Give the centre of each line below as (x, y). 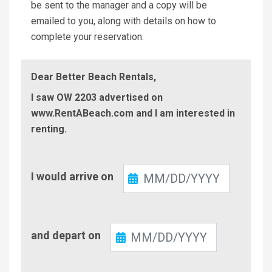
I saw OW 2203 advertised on (97, 97)
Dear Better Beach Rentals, (93, 76)
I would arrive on (72, 176)
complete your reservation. (87, 36)
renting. (49, 129)
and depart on (66, 235)
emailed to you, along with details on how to (124, 21)
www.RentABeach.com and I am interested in (133, 113)
